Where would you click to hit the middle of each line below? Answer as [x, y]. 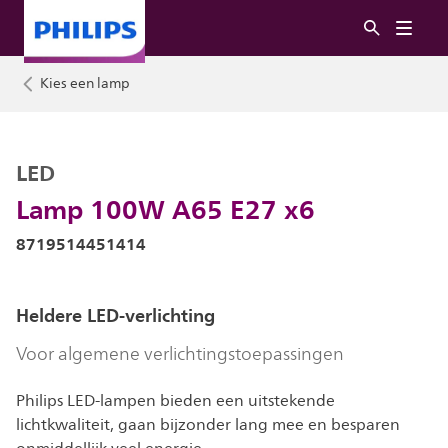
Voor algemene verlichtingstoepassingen [180, 354]
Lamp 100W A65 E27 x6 [165, 209]
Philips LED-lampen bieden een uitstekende [175, 401]
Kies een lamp [85, 83]
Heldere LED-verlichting [115, 315]
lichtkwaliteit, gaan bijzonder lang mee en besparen [208, 425]
